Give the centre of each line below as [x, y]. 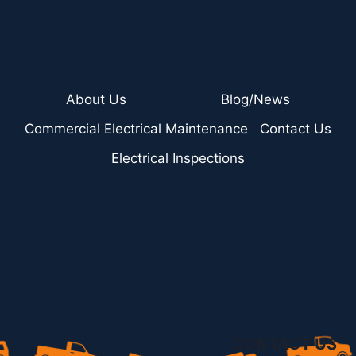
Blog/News [255, 99]
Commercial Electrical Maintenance [137, 128]
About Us [97, 99]
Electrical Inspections [178, 159]
